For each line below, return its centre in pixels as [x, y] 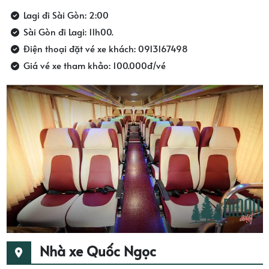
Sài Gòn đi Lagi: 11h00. [68, 32]
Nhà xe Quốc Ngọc [98, 250]
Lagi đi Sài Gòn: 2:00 [66, 15]
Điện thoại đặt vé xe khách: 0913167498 [105, 49]
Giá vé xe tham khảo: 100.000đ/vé [94, 65]
